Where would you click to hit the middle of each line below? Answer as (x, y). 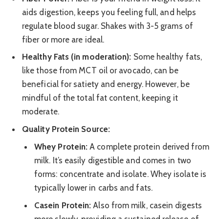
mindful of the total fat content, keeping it (100, 98)
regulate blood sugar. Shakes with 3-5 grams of (108, 26)
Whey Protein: (61, 147)
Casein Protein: (63, 205)
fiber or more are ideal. (63, 39)
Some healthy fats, (167, 57)
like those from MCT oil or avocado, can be (100, 71)
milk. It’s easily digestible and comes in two (113, 161)
